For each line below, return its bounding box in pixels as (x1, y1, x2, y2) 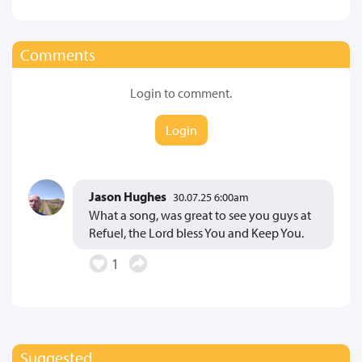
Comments (20, 44, 95, 65)
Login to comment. (130, 84, 232, 101)
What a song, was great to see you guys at (89, 206, 311, 223)
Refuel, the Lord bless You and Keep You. (89, 224, 304, 241)
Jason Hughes (89, 187, 166, 204)
